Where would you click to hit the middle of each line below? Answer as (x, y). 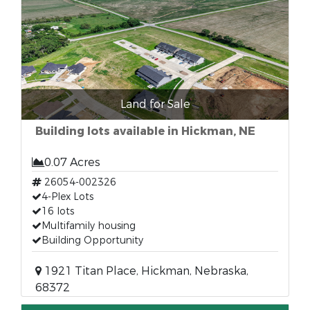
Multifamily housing (89, 226)
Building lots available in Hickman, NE (145, 131)
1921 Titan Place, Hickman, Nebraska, (145, 271)
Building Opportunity (92, 240)
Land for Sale (155, 104)
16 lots (58, 211)
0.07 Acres (72, 162)
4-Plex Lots (67, 197)
